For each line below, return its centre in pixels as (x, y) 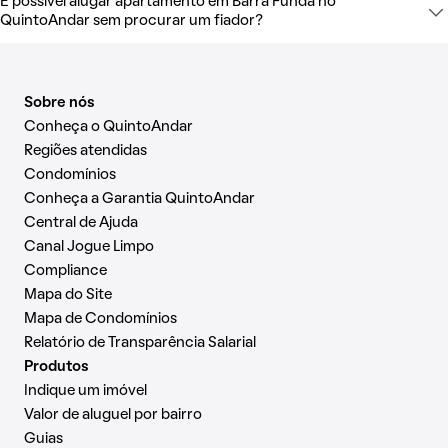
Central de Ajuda (81, 223)
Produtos (56, 367)
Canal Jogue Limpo (89, 247)
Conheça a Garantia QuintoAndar (139, 199)
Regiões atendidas (85, 151)
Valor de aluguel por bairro (113, 415)
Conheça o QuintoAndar (108, 127)
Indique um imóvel (85, 391)
